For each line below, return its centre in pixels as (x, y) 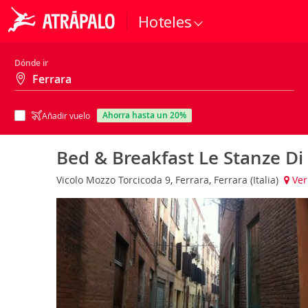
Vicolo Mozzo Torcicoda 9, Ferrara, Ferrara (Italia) (169, 180)
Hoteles (165, 21)
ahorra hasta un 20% (147, 115)
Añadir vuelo (66, 115)
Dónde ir (31, 63)
